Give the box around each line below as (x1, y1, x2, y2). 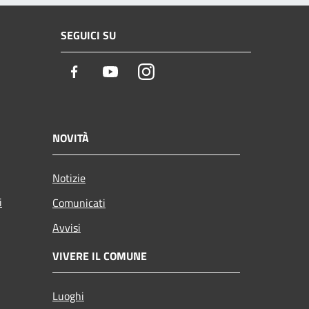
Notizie (52, 169, 86, 186)
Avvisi (52, 219, 81, 236)
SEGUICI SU (61, 27, 116, 44)
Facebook (82, 63, 132, 82)
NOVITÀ (52, 129, 89, 146)
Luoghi (52, 287, 84, 304)
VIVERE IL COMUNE (52, 247, 147, 264)
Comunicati (52, 194, 106, 211)
